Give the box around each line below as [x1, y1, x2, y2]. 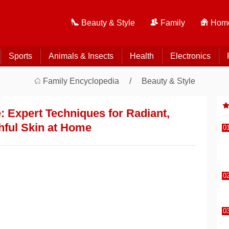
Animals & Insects [48, 52, 113, 60]
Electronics [170, 52, 211, 60]
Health [129, 52, 154, 60]
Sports [8, 52, 32, 60]
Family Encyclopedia [43, 77, 119, 85]
